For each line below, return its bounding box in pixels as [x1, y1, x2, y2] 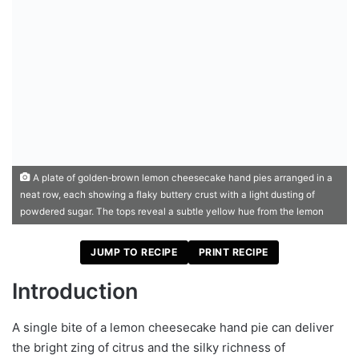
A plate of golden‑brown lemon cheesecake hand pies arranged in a [30, 172, 333, 184]
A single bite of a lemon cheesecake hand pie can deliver [12, 319, 334, 335]
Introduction [12, 278, 138, 305]
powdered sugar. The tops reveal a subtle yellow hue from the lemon [20, 206, 324, 217]
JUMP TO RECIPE [91, 246, 178, 259]
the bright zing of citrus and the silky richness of [12, 339, 285, 355]
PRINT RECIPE [198, 246, 268, 259]
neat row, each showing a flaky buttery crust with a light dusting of [20, 189, 315, 200]
